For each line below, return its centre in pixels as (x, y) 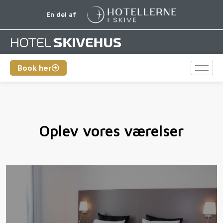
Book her (35, 68)
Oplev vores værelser (111, 131)
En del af (61, 14)
